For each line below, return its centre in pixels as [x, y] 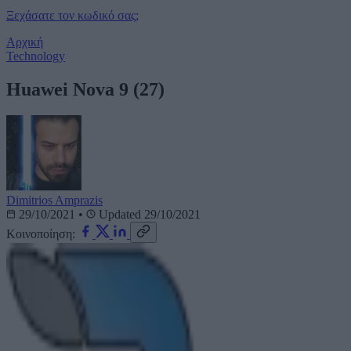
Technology [36, 56]
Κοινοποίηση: [41, 234]
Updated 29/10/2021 [148, 215]
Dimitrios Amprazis [54, 201]
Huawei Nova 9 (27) [85, 89]
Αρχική [25, 42]
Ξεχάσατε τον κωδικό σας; [72, 15]
